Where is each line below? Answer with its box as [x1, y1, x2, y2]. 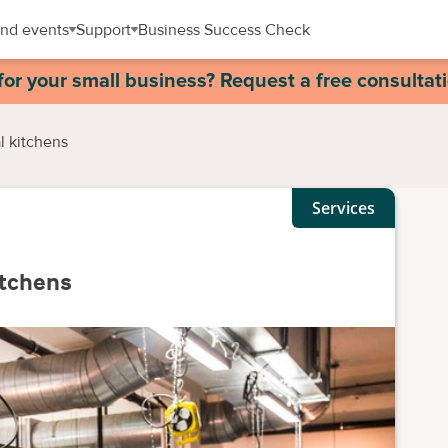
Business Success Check [137, 19, 310, 40]
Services [312, 197, 375, 219]
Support [75, 19, 131, 40]
